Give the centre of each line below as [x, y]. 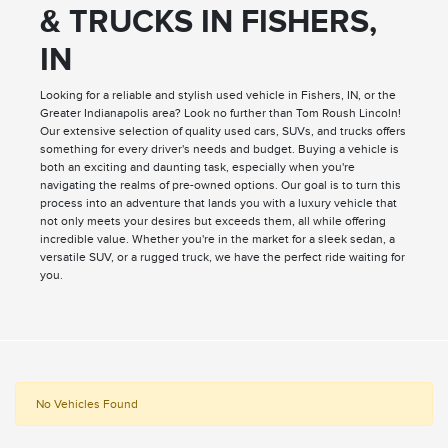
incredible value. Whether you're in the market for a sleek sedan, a [217, 239]
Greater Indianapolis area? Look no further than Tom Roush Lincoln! [220, 113]
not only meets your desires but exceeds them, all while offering [212, 221]
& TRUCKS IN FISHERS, [208, 21]
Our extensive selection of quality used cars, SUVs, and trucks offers [222, 131]
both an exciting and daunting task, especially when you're [197, 167]
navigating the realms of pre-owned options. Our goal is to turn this [220, 185]
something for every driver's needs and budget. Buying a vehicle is [219, 149]
